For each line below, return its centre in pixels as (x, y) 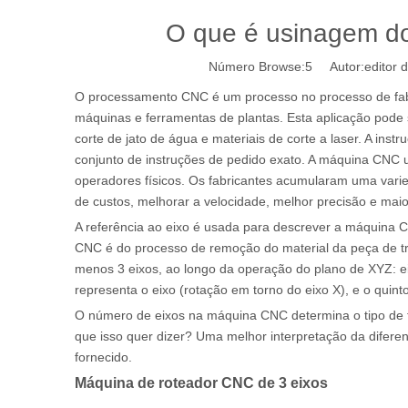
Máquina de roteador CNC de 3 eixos (201, 383)
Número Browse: (257, 66)
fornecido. (103, 357)
